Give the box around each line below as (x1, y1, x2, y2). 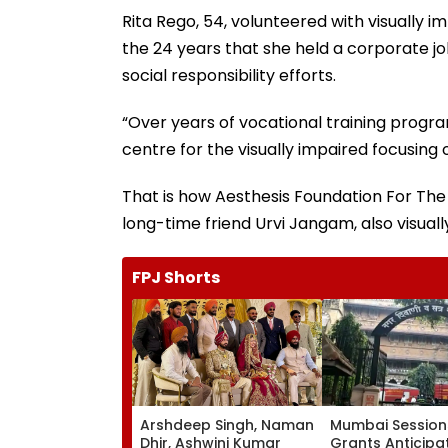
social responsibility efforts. (122, 63, 336, 87)
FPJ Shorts (132, 265, 220, 289)
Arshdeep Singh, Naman (140, 414, 314, 435)
